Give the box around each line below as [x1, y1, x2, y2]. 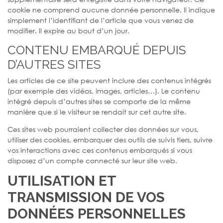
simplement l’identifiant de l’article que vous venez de [7, 15, 194, 25]
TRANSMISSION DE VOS [7, 189, 165, 206]
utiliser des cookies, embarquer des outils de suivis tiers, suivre [7, 134, 213, 144]
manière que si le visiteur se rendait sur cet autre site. [7, 107, 186, 116]
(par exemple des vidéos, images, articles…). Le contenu [7, 86, 200, 96]
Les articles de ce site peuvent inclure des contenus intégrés [7, 75, 211, 85]
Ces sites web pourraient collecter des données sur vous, [7, 124, 199, 134]
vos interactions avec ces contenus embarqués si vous [7, 145, 192, 155]
